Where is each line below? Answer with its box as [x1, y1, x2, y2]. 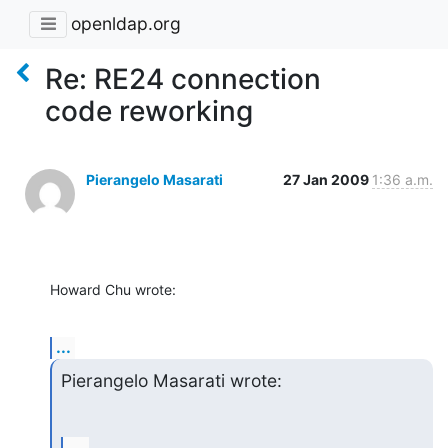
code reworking [45, 93, 253, 128]
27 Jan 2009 [283, 170, 372, 188]
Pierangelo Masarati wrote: [60, 369, 282, 391]
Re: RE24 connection [45, 61, 321, 96]
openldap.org [71, 13, 181, 35]
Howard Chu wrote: [50, 280, 176, 298]
